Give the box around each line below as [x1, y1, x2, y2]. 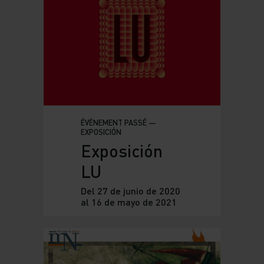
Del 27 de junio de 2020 [80, 184, 180, 196]
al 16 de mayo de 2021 [80, 196, 177, 207]
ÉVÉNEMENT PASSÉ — [80, 117, 156, 127]
